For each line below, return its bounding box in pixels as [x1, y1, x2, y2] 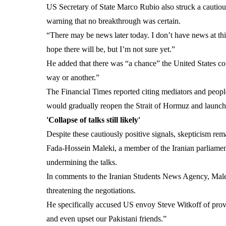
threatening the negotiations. [46, 186, 136, 195]
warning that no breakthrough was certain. [46, 17, 181, 26]
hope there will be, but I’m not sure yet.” [46, 45, 175, 54]
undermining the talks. [46, 158, 117, 167]
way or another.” [46, 73, 99, 82]
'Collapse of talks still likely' [46, 116, 140, 125]
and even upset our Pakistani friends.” [46, 214, 166, 223]
